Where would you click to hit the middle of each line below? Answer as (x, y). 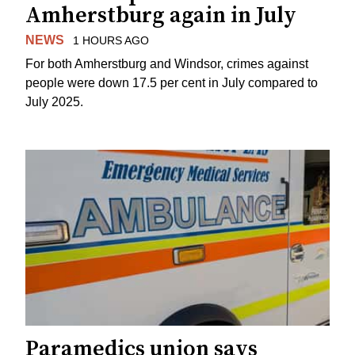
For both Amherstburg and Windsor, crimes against (167, 64)
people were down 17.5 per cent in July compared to (172, 83)
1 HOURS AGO (111, 40)
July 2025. (54, 102)
